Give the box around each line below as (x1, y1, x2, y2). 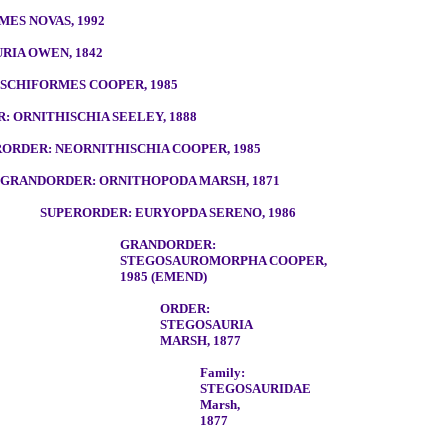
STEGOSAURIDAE (200, 381, 311, 396)
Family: (200, 365, 245, 380)
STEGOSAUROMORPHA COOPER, (120, 253, 327, 268)
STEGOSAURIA (160, 317, 252, 332)
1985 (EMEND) (120, 269, 207, 284)
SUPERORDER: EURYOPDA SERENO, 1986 (40, 205, 296, 220)
